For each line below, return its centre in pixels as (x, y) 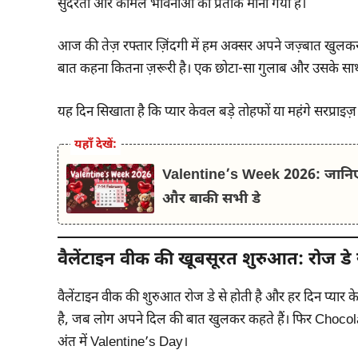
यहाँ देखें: (95, 145)
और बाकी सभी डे (211, 199)
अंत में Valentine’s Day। (123, 343)
